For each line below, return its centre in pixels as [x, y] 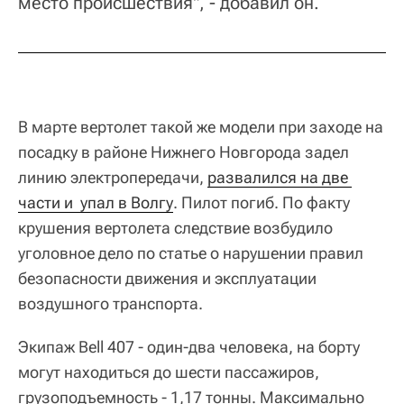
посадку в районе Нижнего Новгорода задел [184, 151]
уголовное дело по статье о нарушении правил [191, 252]
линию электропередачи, [113, 177]
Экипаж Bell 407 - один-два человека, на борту [189, 346]
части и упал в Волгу [96, 202]
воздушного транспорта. [110, 303]
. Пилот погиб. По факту [262, 202]
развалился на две [278, 177]
